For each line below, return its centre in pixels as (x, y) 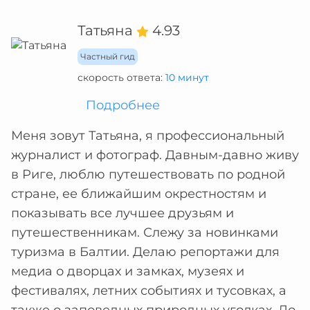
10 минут (187, 77)
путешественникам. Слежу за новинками (145, 232)
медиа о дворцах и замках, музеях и (128, 271)
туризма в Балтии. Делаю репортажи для (145, 252)
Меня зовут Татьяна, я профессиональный (148, 136)
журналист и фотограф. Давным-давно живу (155, 155)
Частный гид (108, 56)
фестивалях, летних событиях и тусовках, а (149, 291)
